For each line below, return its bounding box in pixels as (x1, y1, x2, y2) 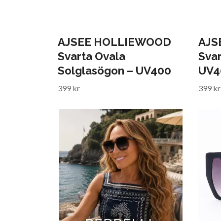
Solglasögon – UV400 (58, 64, 171, 77)
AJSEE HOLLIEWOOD (58, 35, 171, 48)
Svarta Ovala (58, 49, 125, 63)
